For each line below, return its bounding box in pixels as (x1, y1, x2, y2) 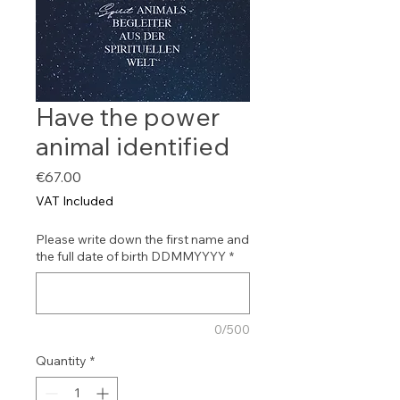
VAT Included (36, 193, 113, 209)
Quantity (36, 353, 87, 369)
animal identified (36, 130, 229, 162)
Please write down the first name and (36, 231, 249, 247)
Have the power (36, 101, 220, 132)
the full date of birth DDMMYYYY (36, 248, 226, 264)
